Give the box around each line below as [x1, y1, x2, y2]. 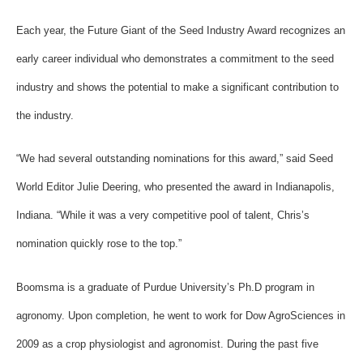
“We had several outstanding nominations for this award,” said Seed [16, 152, 333, 165]
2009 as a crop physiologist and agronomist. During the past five [16, 337, 318, 350]
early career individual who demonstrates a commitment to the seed [16, 52, 334, 65]
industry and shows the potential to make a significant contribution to [16, 80, 339, 93]
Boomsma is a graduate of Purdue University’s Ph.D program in [16, 280, 314, 293]
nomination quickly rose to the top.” [16, 237, 181, 250]
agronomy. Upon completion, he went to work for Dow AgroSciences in [16, 309, 345, 322]
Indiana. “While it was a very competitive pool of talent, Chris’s [16, 209, 310, 222]
